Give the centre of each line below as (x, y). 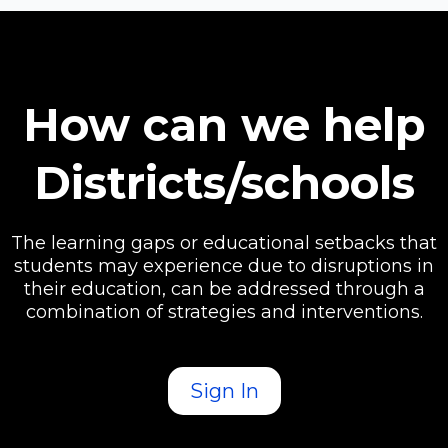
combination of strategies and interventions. (224, 312)
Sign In (224, 391)
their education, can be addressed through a (224, 289)
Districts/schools (224, 183)
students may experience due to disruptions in (224, 266)
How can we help (224, 125)
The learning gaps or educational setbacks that (224, 243)
